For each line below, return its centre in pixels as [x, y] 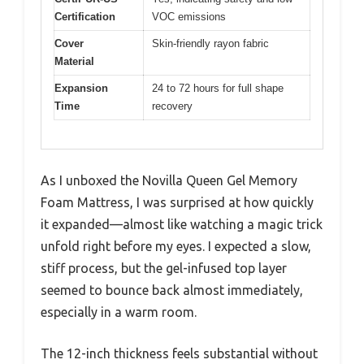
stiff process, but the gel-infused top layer [164, 268]
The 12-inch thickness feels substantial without [179, 353]
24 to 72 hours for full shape [218, 89]
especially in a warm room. [119, 312]
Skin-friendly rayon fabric [210, 44]
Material [74, 62]
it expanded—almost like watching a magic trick [182, 224]
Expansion [81, 89]
